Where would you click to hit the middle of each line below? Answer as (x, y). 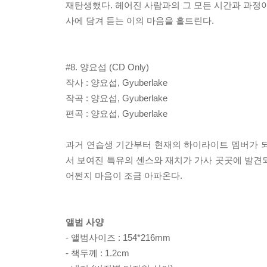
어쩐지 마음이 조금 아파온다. (124, 176)
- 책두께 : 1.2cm (97, 253)
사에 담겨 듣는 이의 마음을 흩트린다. (140, 21)
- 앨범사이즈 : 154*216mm (118, 237)
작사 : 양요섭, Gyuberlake (117, 83)
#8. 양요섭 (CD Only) (107, 67)
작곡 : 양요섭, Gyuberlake (117, 98)
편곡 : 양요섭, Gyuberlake (117, 114)
